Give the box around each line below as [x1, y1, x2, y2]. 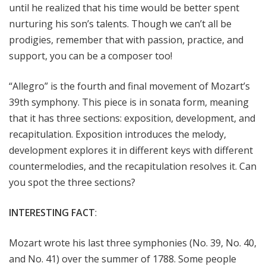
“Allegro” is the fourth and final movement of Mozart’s [9, 79, 250, 93]
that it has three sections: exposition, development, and [9, 111, 255, 125]
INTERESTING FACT [9, 205, 95, 219]
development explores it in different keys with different [9, 143, 253, 157]
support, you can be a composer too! [9, 49, 172, 62]
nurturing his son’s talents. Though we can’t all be [9, 17, 232, 30]
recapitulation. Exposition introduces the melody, [9, 127, 226, 141]
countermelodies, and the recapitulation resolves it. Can [9, 159, 256, 173]
